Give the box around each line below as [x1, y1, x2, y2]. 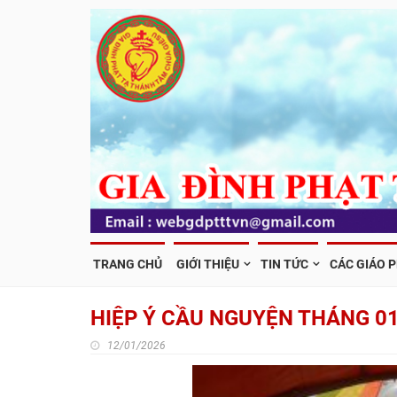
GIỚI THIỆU [176, 256, 239, 271]
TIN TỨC [261, 256, 308, 271]
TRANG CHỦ [93, 256, 162, 271]
